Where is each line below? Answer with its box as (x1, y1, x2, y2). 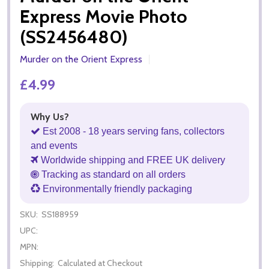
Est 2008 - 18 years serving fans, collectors (40, 125, 225, 136)
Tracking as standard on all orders (39, 169, 186, 180)
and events (31, 140, 77, 151)
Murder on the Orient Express (20, 53, 142, 65)
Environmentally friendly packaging (40, 183, 192, 194)
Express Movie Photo (20, 5, 187, 28)
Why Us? (31, 110, 69, 122)
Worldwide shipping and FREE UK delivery (38, 154, 225, 165)
